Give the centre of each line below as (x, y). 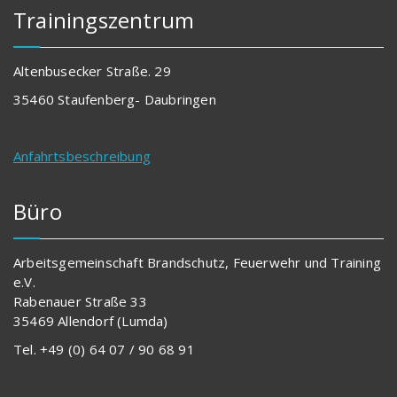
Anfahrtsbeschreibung (82, 156)
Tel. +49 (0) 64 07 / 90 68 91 (104, 350)
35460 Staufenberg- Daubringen (115, 100)
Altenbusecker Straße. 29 (92, 71)
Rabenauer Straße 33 (80, 302)
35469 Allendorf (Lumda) (91, 321)
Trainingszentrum (104, 20)
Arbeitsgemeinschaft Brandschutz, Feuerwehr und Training (198, 263)
